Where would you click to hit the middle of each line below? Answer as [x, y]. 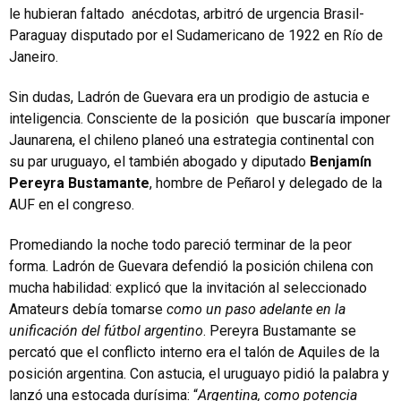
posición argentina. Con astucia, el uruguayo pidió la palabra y [199, 374]
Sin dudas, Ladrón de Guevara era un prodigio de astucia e [189, 97]
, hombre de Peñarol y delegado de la [266, 183]
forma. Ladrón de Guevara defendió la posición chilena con [191, 266]
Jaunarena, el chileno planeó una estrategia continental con [192, 140]
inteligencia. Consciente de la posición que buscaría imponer [200, 119]
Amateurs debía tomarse [88, 309]
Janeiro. [34, 57]
